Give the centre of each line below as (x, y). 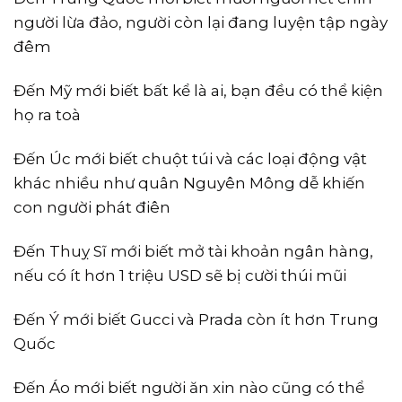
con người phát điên (92, 207)
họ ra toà (47, 114)
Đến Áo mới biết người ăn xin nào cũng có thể (189, 388)
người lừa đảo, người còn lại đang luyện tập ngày (201, 22)
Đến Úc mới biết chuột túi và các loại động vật (190, 158)
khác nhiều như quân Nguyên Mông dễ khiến (189, 183)
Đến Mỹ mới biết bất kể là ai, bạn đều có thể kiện (198, 90)
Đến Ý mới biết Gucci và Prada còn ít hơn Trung (196, 320)
